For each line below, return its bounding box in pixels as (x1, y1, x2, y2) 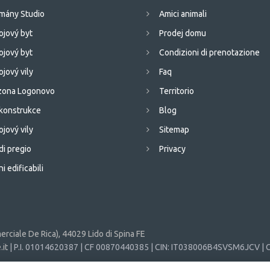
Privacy (159, 144, 186, 154)
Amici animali (159, 9, 207, 19)
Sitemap (159, 125, 189, 135)
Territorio (159, 86, 194, 96)
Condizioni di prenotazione (159, 48, 260, 58)
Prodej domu (159, 28, 206, 39)
